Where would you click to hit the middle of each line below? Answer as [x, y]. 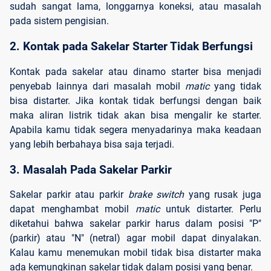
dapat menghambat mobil [73, 209]
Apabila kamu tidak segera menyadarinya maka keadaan [135, 129]
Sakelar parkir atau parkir [67, 195]
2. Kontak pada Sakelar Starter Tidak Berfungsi [131, 46]
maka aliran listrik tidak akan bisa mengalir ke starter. [135, 115]
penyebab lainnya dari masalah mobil [97, 86]
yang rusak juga [223, 195]
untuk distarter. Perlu [214, 209]
